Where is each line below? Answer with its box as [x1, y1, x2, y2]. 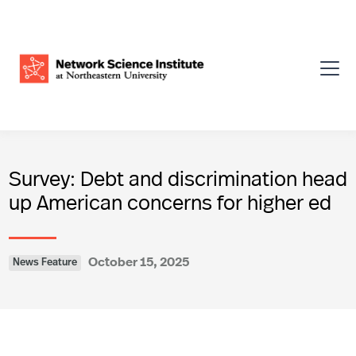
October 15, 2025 [88, 253, 189, 271]
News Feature [13, 257, 77, 269]
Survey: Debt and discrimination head [9, 164, 347, 192]
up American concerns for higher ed [9, 188, 331, 216]
